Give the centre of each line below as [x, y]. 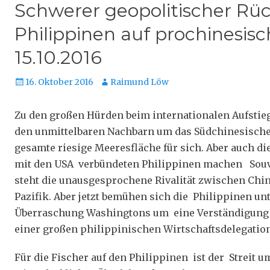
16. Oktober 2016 [59, 82]
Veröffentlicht [43, 81]
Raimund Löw [140, 82]
